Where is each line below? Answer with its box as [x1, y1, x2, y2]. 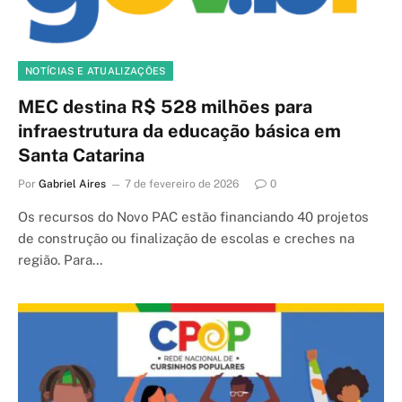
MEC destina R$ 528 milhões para [18, 96, 312, 118]
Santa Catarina [18, 144, 144, 166]
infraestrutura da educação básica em [18, 120, 341, 142]
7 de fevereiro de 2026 [125, 178, 239, 190]
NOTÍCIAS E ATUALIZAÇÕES [25, 66, 166, 76]
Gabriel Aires [39, 178, 106, 190]
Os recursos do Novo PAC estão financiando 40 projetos [18, 209, 369, 224]
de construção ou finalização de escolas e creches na [18, 231, 354, 246]
